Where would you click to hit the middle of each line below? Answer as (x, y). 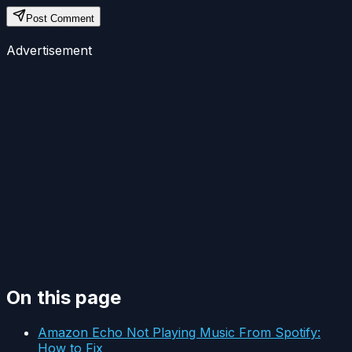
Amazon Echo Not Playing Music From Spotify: (179, 333)
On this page (64, 298)
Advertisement (49, 51)
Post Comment (60, 19)
